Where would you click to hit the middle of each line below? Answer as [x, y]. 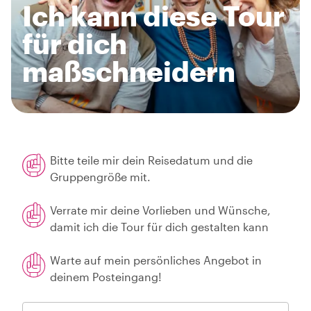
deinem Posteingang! [106, 277]
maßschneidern [129, 71]
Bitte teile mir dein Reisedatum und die [151, 160]
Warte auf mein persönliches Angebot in [156, 260]
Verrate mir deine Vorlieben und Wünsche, [160, 210]
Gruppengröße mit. [100, 177]
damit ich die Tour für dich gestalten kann [159, 227]
